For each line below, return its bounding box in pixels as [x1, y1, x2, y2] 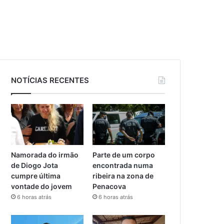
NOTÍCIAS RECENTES [11, 75, 89, 85]
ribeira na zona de [92, 171, 154, 180]
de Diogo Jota [11, 160, 58, 169]
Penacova [92, 181, 126, 190]
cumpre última [11, 171, 61, 180]
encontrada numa [92, 160, 153, 169]
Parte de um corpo [92, 150, 155, 159]
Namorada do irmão [11, 150, 79, 159]
